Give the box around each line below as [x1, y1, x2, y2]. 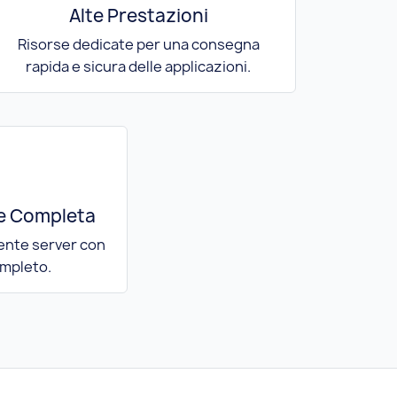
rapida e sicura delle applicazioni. [26, 57, 251, 77]
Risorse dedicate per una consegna [17, 35, 260, 55]
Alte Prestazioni [68, 4, 208, 28]
